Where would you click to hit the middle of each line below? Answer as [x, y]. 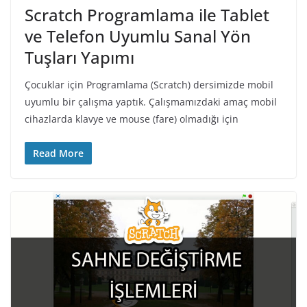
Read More [58, 153]
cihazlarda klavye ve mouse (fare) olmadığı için [132, 119]
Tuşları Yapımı [79, 58]
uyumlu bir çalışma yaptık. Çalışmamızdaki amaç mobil [151, 102]
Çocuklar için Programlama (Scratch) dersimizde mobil [149, 85]
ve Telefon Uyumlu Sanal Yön [138, 36]
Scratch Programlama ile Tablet [147, 15]
